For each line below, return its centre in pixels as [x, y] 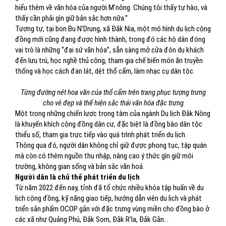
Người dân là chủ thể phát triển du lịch [77, 177]
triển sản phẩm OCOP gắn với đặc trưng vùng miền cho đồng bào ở [112, 209]
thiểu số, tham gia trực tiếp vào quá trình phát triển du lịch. [101, 135]
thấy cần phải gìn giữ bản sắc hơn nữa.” [71, 18]
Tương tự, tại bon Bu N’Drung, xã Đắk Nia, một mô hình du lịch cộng [113, 29]
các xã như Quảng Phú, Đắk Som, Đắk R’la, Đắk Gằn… [92, 219]
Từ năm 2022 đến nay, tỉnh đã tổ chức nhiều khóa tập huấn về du [109, 188]
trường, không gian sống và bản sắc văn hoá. [80, 166]
